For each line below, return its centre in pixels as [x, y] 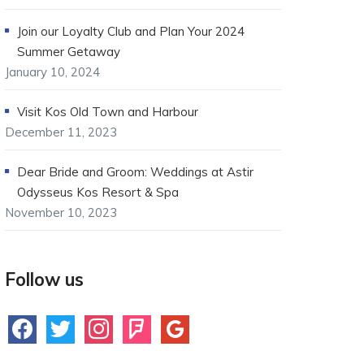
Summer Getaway [69, 52]
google [180, 325]
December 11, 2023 [61, 132]
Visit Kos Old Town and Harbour [108, 112]
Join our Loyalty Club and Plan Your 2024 [131, 31]
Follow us [44, 279]
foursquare [153, 325]
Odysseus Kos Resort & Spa [98, 192]
